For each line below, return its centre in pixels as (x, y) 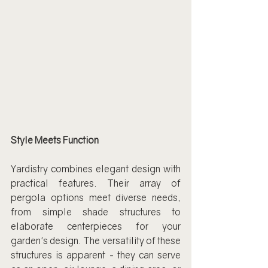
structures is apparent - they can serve (96, 255)
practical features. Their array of (96, 183)
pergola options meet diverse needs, (96, 197)
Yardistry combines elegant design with (96, 169)
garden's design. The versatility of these (96, 240)
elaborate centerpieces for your (96, 226)
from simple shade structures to (96, 212)
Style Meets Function (55, 140)
